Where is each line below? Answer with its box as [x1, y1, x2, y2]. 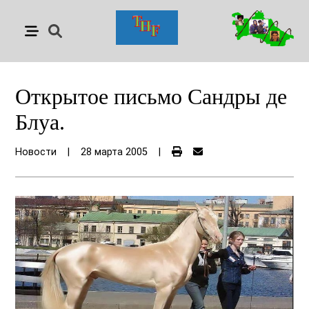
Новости [15, 146, 57, 158]
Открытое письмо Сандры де [15, 84, 288, 109]
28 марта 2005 [81, 146, 148, 158]
